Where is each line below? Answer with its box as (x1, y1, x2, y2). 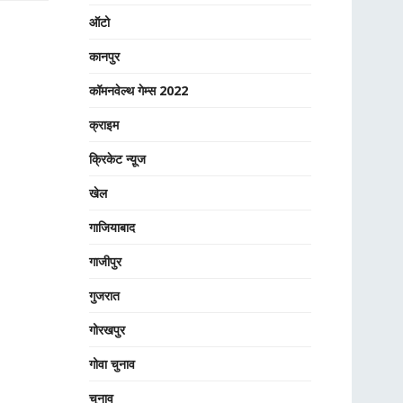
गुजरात (88, 287, 120, 304)
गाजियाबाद (88, 219, 135, 236)
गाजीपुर (88, 253, 121, 270)
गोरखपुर (88, 321, 125, 338)
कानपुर (88, 48, 120, 65)
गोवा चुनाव (88, 355, 135, 372)
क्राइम (88, 116, 119, 133)
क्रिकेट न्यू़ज (88, 150, 146, 167)
